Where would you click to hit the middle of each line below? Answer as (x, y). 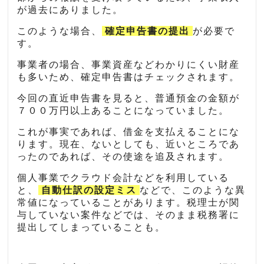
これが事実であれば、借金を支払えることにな (129, 132)
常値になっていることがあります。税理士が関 (129, 203)
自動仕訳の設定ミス (89, 190)
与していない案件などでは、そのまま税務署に (129, 215)
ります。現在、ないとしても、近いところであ (129, 144)
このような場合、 (60, 31)
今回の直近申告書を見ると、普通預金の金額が (129, 98)
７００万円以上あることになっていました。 (123, 111)
